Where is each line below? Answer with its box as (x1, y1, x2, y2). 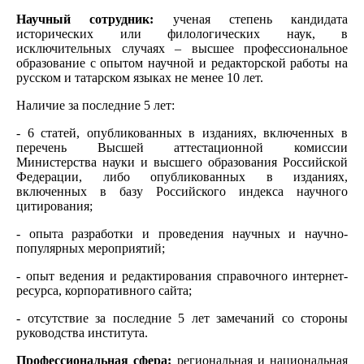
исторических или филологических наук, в (16, 26, 348, 41)
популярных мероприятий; (16, 240, 165, 255)
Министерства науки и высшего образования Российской (16, 154, 348, 169)
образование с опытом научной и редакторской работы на (16, 55, 348, 70)
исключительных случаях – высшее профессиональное (16, 41, 348, 55)
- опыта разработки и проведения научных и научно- (16, 226, 348, 240)
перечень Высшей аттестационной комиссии (16, 140, 348, 154)
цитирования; (16, 198, 93, 213)
